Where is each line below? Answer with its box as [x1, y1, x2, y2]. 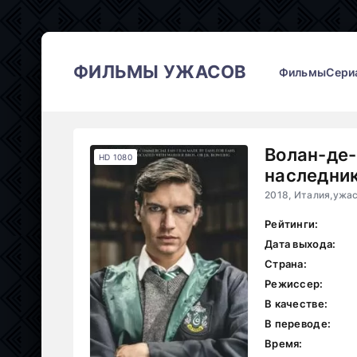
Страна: [265, 257, 307, 270]
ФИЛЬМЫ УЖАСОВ [73, 61, 247, 82]
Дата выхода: [265, 237, 336, 250]
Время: [265, 337, 303, 350]
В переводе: [265, 317, 331, 330]
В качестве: [265, 297, 328, 310]
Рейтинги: [265, 218, 319, 230]
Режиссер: [265, 277, 324, 290]
